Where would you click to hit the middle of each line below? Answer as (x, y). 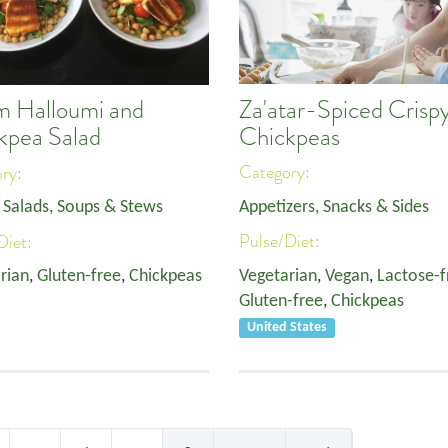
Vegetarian (278, 276)
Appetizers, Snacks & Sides (334, 207)
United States (287, 327)
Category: (276, 173)
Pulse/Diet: (281, 242)
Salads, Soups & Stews (83, 207)
